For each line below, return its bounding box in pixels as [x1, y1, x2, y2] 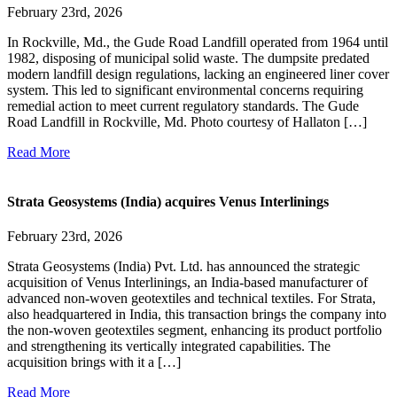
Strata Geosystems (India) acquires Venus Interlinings [7, 193, 329, 209]
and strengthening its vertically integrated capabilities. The [7, 339, 331, 354]
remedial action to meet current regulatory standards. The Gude [7, 98, 359, 114]
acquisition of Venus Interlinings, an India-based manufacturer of [7, 275, 368, 290]
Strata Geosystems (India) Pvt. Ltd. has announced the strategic [7, 259, 360, 274]
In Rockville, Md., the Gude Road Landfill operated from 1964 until [7, 35, 388, 51]
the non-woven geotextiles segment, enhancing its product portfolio [7, 323, 382, 338]
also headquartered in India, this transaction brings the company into [7, 307, 386, 322]
